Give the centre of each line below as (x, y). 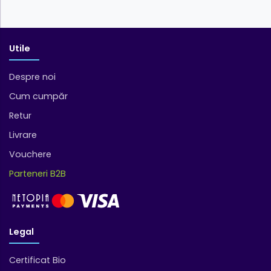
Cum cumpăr (38, 96)
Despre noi (32, 77)
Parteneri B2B (38, 173)
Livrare (23, 135)
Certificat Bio (38, 260)
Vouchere (30, 154)
